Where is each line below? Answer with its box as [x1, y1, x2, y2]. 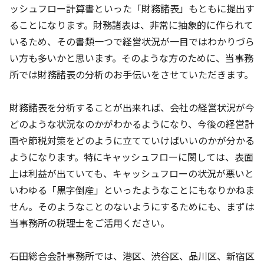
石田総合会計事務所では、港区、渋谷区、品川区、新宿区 [9, 249, 255, 263]
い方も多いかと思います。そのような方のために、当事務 [9, 51, 253, 65]
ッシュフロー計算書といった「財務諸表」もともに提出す [9, 1, 255, 15]
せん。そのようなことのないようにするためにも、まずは [9, 199, 255, 213]
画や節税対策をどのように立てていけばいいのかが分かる [9, 133, 255, 147]
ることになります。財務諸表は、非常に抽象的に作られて [9, 18, 253, 32]
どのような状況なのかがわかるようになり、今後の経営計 [9, 117, 254, 131]
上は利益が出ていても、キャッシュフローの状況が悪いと [9, 166, 254, 180]
